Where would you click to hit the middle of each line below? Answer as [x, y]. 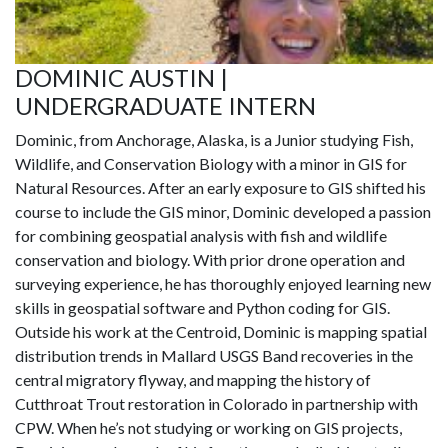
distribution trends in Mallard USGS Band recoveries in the [214, 356]
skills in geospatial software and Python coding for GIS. [202, 308]
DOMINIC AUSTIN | [121, 78]
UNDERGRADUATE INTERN [165, 106]
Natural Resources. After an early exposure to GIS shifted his [220, 188]
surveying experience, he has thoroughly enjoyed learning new [223, 284]
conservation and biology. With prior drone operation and [210, 260]
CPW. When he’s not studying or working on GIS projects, [208, 428]
